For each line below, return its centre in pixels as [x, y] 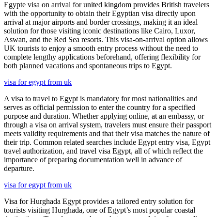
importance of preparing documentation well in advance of [93, 159]
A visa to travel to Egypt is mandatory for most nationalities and [101, 98]
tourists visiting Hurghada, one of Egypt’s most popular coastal [100, 210]
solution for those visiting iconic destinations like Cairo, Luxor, [100, 31]
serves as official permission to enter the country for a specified [100, 107]
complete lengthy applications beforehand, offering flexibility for [102, 57]
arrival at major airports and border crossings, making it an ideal [101, 22]
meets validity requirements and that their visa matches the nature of [107, 133]
